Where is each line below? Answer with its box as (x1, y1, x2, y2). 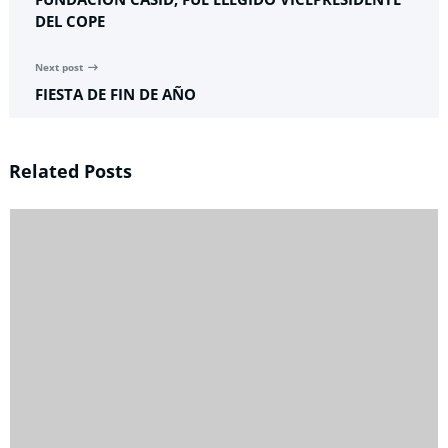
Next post (35, 61, 83, 75)
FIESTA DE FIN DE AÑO (35, 84, 196, 105)
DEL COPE (35, 11, 105, 32)
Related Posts (9, 159, 132, 184)
